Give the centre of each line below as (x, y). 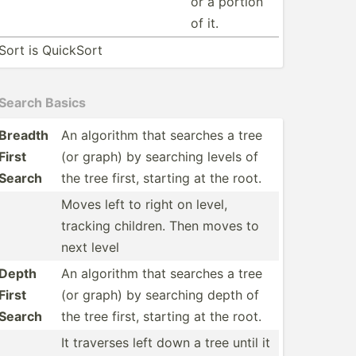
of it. (205, 23)
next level (90, 247)
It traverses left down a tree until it (166, 342)
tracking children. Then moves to (160, 226)
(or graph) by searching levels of (160, 157)
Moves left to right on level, (144, 204)
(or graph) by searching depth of (160, 295)
